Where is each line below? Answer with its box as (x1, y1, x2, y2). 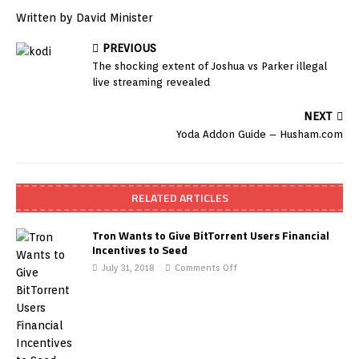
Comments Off (175, 262, 237, 273)
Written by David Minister (16, 11, 152, 24)
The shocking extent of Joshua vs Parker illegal (92, 60, 327, 72)
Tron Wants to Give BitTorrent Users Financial (92, 227, 329, 244)
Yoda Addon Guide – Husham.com (176, 128, 343, 140)
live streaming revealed (92, 76, 210, 88)
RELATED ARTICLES (131, 189, 228, 206)
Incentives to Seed (92, 241, 188, 258)
